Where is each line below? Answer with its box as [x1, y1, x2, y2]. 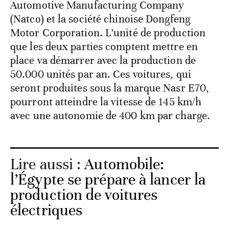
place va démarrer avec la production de [10, 54, 196, 67]
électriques [10, 201, 83, 220]
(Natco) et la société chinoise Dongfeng [10, 12, 190, 26]
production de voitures [10, 186, 158, 205]
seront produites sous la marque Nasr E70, [10, 81, 210, 95]
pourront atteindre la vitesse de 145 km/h [10, 95, 202, 109]
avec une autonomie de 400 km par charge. [10, 109, 211, 123]
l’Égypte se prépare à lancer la [10, 170, 206, 190]
